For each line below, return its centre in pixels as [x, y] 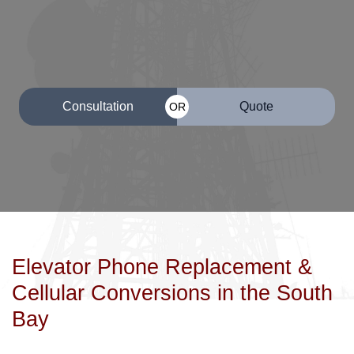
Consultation [98, 107]
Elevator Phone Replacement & [162, 267]
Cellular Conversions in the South [172, 294]
